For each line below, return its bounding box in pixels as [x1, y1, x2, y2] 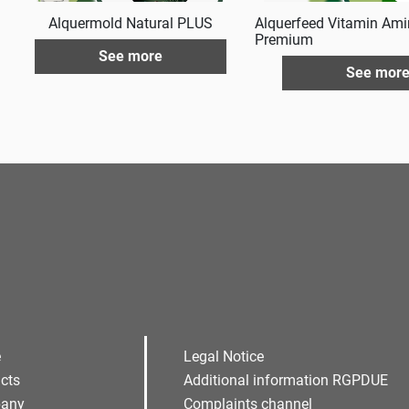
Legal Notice [184, 348, 264, 365]
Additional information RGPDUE [184, 372, 388, 389]
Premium [254, 31, 313, 48]
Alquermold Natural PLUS [47, 15, 213, 32]
